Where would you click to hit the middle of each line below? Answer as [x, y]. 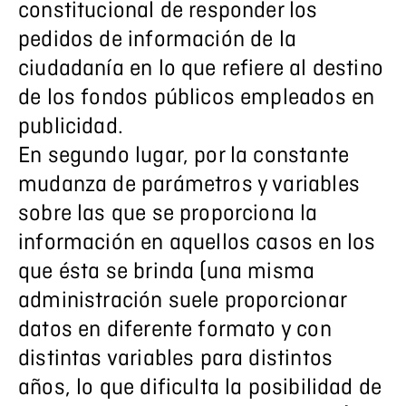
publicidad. [71, 127]
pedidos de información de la [158, 40]
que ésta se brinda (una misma [167, 272]
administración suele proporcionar [182, 301]
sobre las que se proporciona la [168, 214]
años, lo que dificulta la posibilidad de [200, 388]
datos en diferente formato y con [175, 330]
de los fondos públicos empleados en [197, 98]
